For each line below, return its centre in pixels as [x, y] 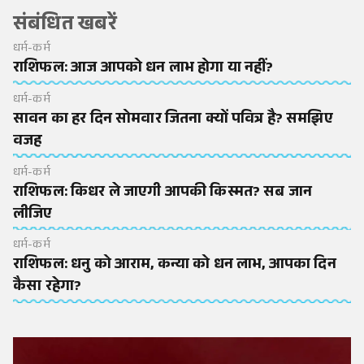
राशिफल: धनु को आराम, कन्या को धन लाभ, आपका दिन [175, 266]
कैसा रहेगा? [48, 288]
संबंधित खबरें [65, 27]
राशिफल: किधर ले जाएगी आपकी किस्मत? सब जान [163, 193]
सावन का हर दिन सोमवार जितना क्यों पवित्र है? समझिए [173, 120]
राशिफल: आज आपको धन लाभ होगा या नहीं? [143, 69]
